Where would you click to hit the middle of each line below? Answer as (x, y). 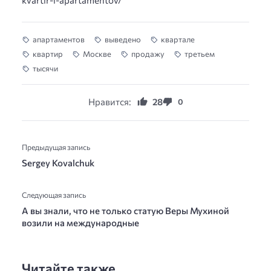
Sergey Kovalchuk (58, 163)
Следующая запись (54, 195)
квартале (178, 39)
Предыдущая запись (56, 147)
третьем (200, 54)
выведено (123, 39)
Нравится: (109, 101)
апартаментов (59, 39)
